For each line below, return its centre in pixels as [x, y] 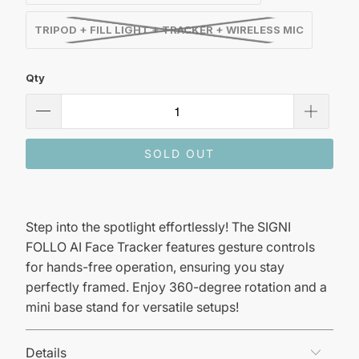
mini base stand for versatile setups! [132, 307]
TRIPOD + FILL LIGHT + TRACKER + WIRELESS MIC [169, 30]
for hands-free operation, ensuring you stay [155, 266]
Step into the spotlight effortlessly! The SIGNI [158, 226]
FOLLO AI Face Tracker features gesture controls [170, 246]
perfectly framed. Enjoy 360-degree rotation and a [176, 286]
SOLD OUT [179, 153]
